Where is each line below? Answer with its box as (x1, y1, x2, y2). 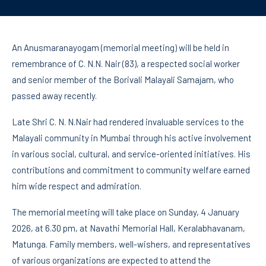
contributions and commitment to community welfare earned (12, 164, 250, 176)
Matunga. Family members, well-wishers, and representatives (12, 239, 251, 250)
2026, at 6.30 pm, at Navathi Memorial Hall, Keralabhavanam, (12, 223, 245, 234)
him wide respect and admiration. (12, 180, 141, 192)
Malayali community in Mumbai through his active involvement (12, 132, 252, 144)
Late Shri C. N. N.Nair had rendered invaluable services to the (12, 116, 244, 128)
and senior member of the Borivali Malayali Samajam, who (12, 74, 234, 85)
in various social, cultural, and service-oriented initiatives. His (12, 148, 251, 160)
